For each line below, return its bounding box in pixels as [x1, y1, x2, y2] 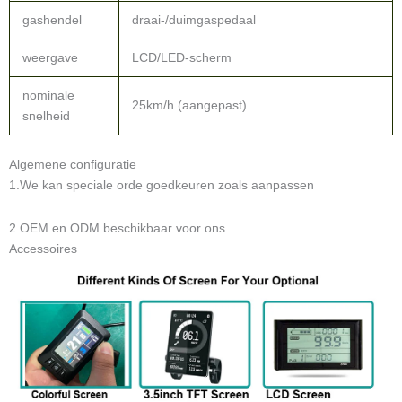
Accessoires [9, 240, 77, 256]
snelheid [22, 109, 70, 124]
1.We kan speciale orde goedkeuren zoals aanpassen [9, 178, 314, 193]
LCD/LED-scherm [132, 50, 232, 66]
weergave [22, 50, 78, 66]
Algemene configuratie [9, 157, 136, 172]
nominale [22, 88, 74, 103]
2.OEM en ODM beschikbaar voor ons [9, 220, 225, 235]
